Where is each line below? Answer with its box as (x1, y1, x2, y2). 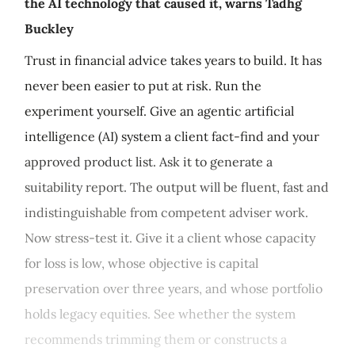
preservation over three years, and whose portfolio (25, 281, 323, 296)
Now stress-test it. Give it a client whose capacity (25, 230, 315, 246)
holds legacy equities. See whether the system (25, 306, 296, 322)
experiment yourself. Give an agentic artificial (25, 103, 294, 119)
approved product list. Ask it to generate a (25, 154, 273, 170)
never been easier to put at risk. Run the (25, 78, 261, 94)
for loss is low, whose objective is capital (25, 255, 258, 271)
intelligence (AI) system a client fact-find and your (25, 128, 319, 144)
